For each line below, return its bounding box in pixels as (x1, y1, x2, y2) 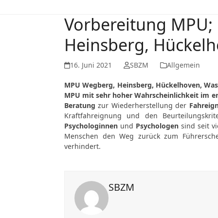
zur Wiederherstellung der (98, 101, 189, 110)
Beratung (64, 101, 98, 110)
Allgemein (166, 60, 200, 70)
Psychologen (136, 121, 179, 130)
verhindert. (64, 142, 103, 151)
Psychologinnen (64, 121, 118, 130)
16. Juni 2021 (70, 60, 112, 70)
